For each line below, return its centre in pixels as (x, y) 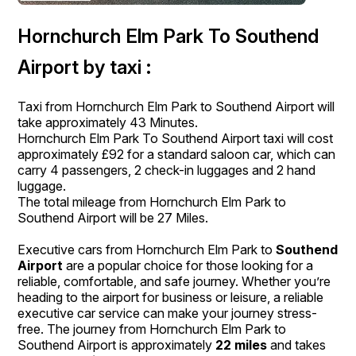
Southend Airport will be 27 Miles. (113, 217)
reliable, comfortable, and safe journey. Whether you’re (174, 281)
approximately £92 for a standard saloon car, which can (177, 154)
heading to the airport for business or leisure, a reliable (171, 297)
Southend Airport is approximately (117, 344)
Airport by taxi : (85, 67)
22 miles (242, 344)
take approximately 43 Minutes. (108, 122)
